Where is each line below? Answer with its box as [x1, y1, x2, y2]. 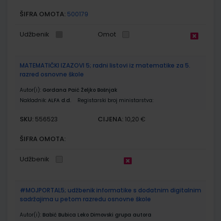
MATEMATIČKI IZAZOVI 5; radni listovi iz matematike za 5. [20, 61, 190, 70]
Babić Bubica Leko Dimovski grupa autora [42, 211, 151, 219]
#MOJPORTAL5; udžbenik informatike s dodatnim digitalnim [20, 185, 201, 194]
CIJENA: [98, 114, 124, 124]
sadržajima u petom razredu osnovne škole [20, 194, 151, 203]
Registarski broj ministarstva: [77, 96, 153, 104]
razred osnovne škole [20, 70, 84, 78]
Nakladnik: [20, 96, 48, 104]
